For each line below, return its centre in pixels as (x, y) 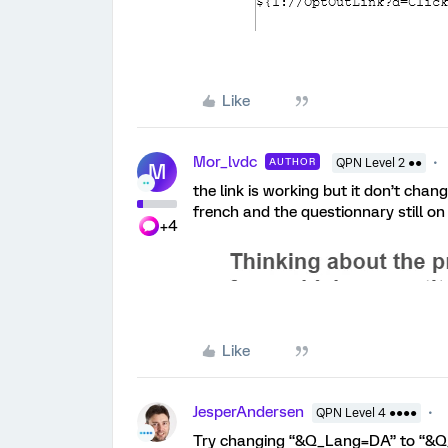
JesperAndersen (248, 412)
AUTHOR (292, 161)
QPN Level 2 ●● (379, 163)
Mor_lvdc (225, 162)
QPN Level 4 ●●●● (366, 413)
